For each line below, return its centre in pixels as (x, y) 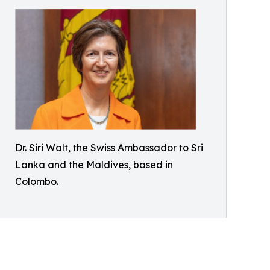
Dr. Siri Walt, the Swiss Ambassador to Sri (109, 148)
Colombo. (37, 182)
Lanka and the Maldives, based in (94, 165)
